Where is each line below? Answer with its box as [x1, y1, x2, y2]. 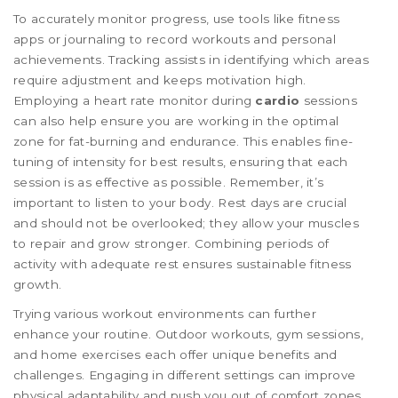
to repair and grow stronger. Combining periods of [13, 236, 330, 251]
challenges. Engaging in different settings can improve [13, 368, 356, 383]
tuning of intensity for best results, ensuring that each [13, 155, 348, 170]
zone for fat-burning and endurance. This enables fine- [13, 134, 354, 149]
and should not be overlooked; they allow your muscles [13, 216, 359, 231]
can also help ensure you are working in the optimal [13, 114, 339, 129]
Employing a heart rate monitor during [13, 93, 256, 108]
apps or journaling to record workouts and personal [13, 32, 336, 47]
